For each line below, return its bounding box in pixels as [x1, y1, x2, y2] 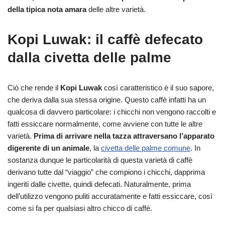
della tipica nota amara [8, 5, 86, 14]
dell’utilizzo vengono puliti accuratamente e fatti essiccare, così [8, 192, 212, 201]
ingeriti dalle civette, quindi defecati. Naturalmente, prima [8, 180, 191, 189]
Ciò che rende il [8, 83, 60, 92]
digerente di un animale [8, 144, 89, 153]
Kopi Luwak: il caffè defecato [8, 32, 203, 48]
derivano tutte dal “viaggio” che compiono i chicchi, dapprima [8, 168, 205, 177]
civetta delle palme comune [101, 144, 190, 153]
